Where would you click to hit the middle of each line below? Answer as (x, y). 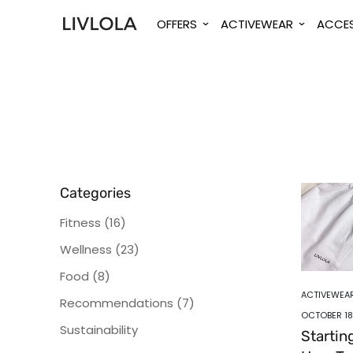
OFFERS (176, 24)
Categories (95, 193)
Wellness (87, 249)
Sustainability (99, 329)
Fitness (82, 222)
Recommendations (118, 303)
